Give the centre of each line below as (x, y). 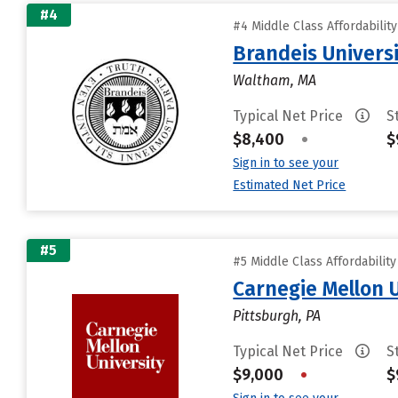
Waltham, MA (275, 80)
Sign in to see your (286, 163)
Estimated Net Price (290, 185)
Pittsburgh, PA (277, 316)
